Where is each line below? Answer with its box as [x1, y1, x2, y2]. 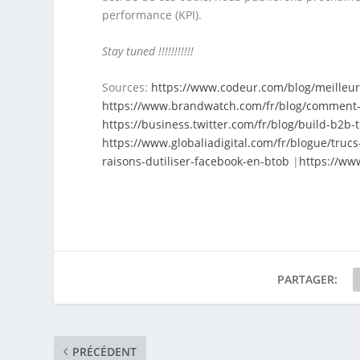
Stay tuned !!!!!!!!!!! [102, 43, 194, 59]
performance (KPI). [102, 6, 206, 22]
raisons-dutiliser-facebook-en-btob [102, 153, 290, 170]
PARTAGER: [277, 272, 338, 288]
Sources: [102, 80, 152, 96]
